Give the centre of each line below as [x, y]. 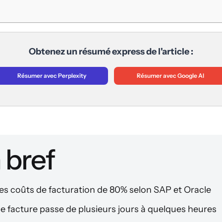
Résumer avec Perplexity [52, 76]
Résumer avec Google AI [170, 76]
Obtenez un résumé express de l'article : [111, 52]
